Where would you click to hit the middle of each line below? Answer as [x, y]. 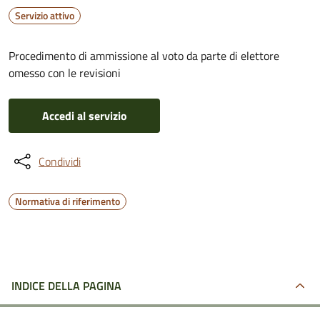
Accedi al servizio [84, 116]
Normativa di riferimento [67, 201]
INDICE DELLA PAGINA [66, 286]
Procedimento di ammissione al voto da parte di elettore [144, 56]
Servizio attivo [45, 15]
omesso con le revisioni [65, 73]
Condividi [60, 161]
